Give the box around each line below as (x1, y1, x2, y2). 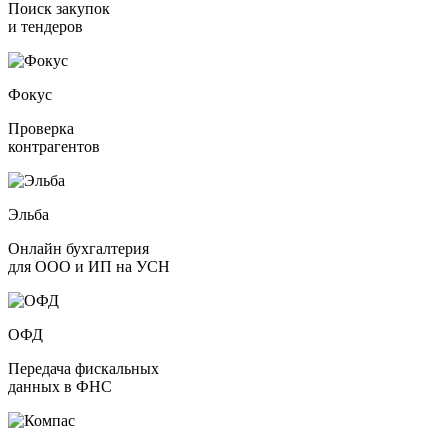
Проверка (8, 120, 74, 138)
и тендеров (8, 18, 83, 36)
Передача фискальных (8, 360, 159, 378)
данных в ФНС (8, 378, 112, 396)
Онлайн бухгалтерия (8, 240, 149, 258)
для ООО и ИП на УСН (8, 258, 170, 276)
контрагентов (8, 138, 100, 156)
